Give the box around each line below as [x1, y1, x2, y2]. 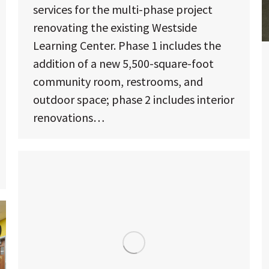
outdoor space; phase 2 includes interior [33, 92, 234, 107]
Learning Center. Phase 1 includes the [33, 38, 221, 53]
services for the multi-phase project [33, 2, 213, 17]
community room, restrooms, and [33, 74, 203, 89]
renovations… [33, 110, 104, 125]
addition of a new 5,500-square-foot [33, 56, 214, 71]
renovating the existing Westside [33, 20, 197, 35]
